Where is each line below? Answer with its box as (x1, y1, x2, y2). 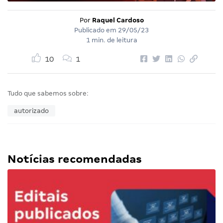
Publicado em (74, 26, 118, 34)
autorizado (14, 107, 49, 114)
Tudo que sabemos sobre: (7, 89, 89, 97)
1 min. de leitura (86, 36, 137, 44)
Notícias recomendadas (7, 152, 142, 165)
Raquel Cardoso (92, 16, 144, 24)
